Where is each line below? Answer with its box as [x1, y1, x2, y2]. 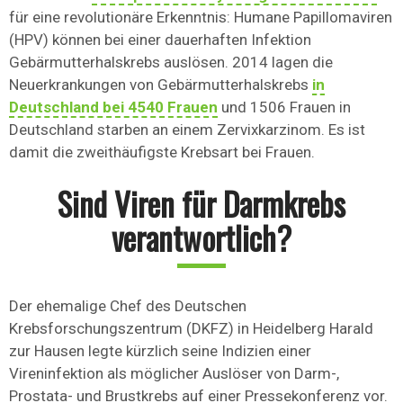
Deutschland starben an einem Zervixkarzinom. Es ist [9, 121, 365, 139]
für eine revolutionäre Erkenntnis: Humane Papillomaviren [9, 8, 392, 27]
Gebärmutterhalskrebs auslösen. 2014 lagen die [9, 53, 333, 72]
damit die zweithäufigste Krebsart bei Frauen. [9, 143, 315, 162]
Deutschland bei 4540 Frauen [9, 98, 218, 117]
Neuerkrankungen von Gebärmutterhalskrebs [9, 76, 312, 94]
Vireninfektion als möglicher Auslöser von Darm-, [9, 364, 339, 383]
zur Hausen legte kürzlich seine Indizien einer [9, 342, 311, 361]
